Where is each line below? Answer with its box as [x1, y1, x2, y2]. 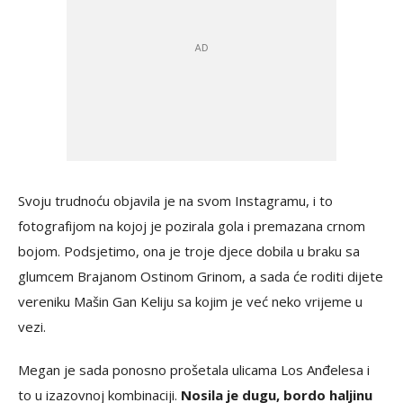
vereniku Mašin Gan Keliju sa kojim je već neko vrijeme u [18, 291, 363, 310]
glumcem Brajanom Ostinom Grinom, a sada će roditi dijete [18, 266, 383, 285]
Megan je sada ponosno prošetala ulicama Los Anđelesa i [18, 360, 370, 379]
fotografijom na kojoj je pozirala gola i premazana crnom [18, 216, 365, 235]
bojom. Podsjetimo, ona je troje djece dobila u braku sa [18, 241, 360, 260]
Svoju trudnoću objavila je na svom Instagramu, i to [18, 191, 333, 210]
